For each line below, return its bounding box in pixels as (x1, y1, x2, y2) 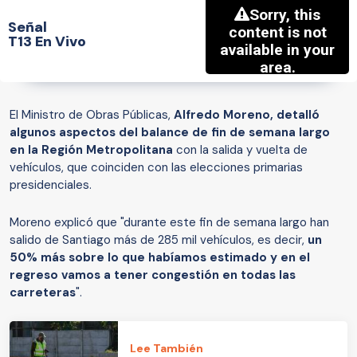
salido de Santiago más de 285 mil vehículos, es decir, (10, 232, 308, 249)
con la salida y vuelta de (173, 142, 308, 159)
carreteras (10, 284, 76, 301)
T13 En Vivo (8, 31, 86, 51)
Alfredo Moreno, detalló (174, 107, 320, 124)
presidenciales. (10, 177, 92, 194)
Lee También (130, 340, 204, 355)
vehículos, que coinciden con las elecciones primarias (10, 159, 303, 176)
